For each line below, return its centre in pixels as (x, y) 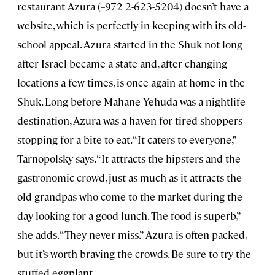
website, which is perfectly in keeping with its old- (131, 25)
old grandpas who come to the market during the (130, 196)
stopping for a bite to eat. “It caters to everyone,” (126, 139)
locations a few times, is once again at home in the (131, 82)
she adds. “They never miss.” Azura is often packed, (132, 234)
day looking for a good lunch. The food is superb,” (129, 215)
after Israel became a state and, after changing (122, 63)
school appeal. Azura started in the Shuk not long (130, 44)
